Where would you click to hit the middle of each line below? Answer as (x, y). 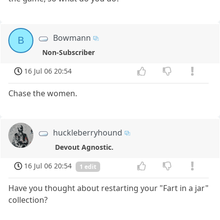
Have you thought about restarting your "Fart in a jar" (109, 188)
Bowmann (72, 38)
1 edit (88, 166)
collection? (28, 200)
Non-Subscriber (68, 53)
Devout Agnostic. (84, 147)
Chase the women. (43, 93)
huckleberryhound (88, 132)
